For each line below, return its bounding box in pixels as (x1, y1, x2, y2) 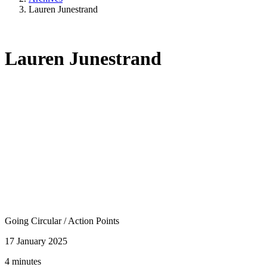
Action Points (68, 215, 119, 226)
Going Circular (5, 215, 64, 226)
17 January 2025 (5, 235, 67, 246)
